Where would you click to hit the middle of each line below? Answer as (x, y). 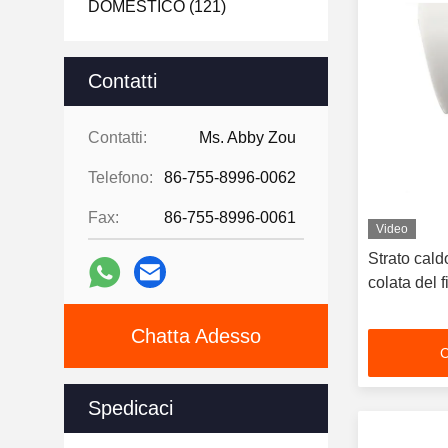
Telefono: (120, 177)
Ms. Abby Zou (247, 137)
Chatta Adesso (196, 336)
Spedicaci (130, 408)
